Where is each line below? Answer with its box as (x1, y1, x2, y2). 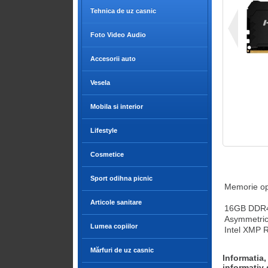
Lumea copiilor (90, 223, 138, 230)
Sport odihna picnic (90, 175, 153, 182)
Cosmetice (90, 151, 124, 158)
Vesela (90, 79, 110, 86)
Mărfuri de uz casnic (90, 246, 154, 254)
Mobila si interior (90, 103, 143, 110)
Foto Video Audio (90, 31, 146, 38)
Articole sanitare (90, 199, 142, 206)
